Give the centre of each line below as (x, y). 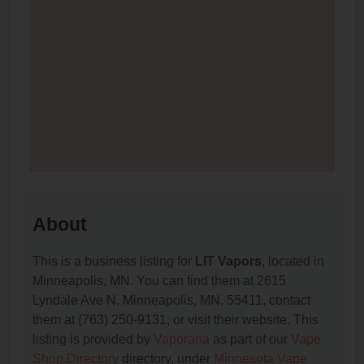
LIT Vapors (228, 262)
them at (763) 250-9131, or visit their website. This (175, 320)
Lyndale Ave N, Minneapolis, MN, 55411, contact (171, 301)
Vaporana (182, 340)
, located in (293, 262)
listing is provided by (93, 340)
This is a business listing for (114, 262)
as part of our (250, 340)
